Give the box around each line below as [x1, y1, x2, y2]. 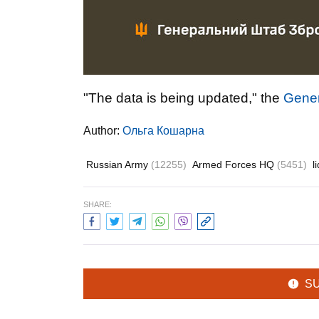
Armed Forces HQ [192, 159, 277, 170]
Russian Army [86, 159, 151, 170]
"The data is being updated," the [83, 90, 283, 105]
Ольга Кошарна [122, 125, 204, 137]
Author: [83, 125, 122, 137]
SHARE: [83, 200, 112, 209]
